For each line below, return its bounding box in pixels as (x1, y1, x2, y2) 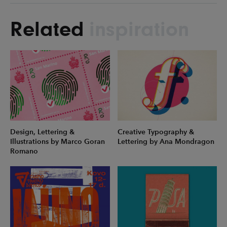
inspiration (89, 17, 189, 42)
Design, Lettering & (10, 128, 74, 137)
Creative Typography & (117, 128, 194, 137)
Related (10, 17, 84, 42)
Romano (10, 147, 38, 156)
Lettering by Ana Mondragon (117, 137, 214, 146)
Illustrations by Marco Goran (10, 137, 105, 146)
